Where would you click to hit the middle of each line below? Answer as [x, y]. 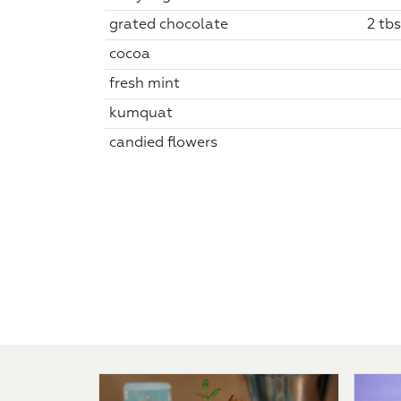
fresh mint [144, 84]
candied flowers [163, 143]
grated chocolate [168, 25]
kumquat [141, 113]
